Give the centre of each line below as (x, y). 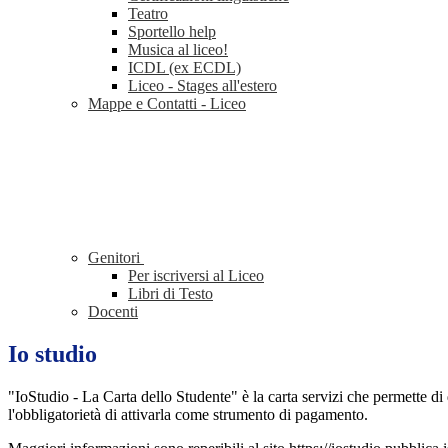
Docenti (113, 312)
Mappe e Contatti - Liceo (167, 104)
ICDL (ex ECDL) (184, 68)
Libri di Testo (170, 294)
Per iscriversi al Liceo (196, 276)
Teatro (148, 14)
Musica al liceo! (178, 50)
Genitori (116, 258)
